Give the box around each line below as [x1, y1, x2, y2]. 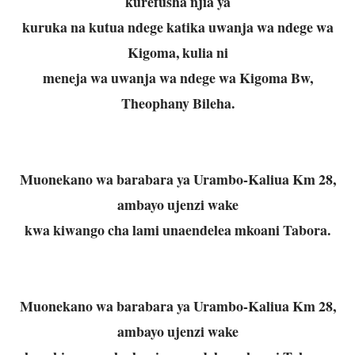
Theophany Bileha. [120, 92, 235, 113]
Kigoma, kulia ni [127, 41, 228, 63]
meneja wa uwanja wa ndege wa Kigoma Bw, [42, 67, 313, 88]
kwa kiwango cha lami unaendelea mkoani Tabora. [25, 219, 330, 240]
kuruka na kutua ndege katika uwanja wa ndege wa [21, 16, 334, 37]
